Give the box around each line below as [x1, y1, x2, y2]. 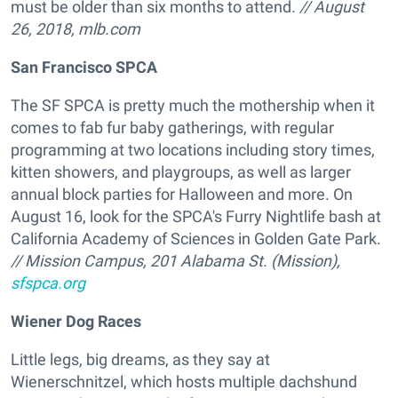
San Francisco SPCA [11, 58, 157, 77]
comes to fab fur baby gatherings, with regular [11, 118, 334, 138]
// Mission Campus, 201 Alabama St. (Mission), [11, 251, 340, 271]
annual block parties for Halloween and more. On [11, 185, 353, 204]
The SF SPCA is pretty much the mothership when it [11, 96, 375, 115]
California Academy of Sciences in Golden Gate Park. [11, 229, 381, 249]
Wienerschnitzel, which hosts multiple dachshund [11, 372, 357, 392]
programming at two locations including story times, [11, 140, 375, 160]
